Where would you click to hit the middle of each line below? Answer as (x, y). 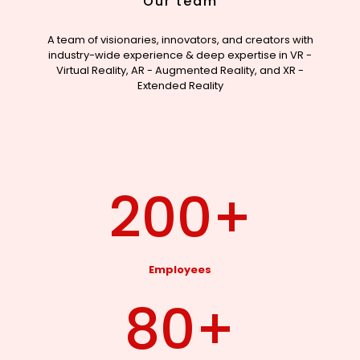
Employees (180, 269)
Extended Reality (180, 85)
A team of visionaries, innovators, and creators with (180, 39)
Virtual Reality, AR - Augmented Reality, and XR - (180, 70)
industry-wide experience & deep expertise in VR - (180, 55)
